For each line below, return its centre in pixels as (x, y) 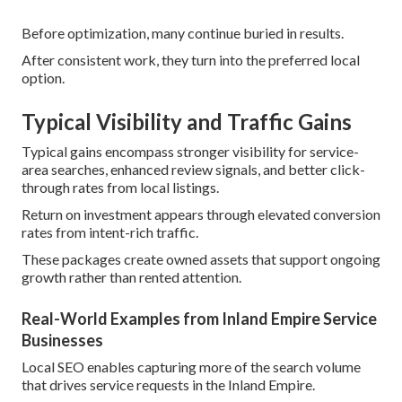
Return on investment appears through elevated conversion (201, 214)
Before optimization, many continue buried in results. (183, 32)
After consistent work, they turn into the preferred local (191, 59)
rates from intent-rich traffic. (110, 232)
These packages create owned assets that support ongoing (201, 258)
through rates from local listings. (120, 187)
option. (43, 77)
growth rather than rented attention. (131, 276)
